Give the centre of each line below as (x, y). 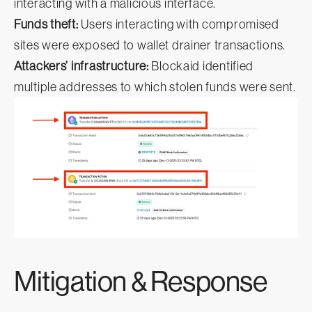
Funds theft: (46, 25)
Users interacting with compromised (179, 25)
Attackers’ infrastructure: (81, 67)
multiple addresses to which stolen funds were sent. (155, 87)
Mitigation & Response (141, 282)
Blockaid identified (201, 67)
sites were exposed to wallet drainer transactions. (150, 46)
